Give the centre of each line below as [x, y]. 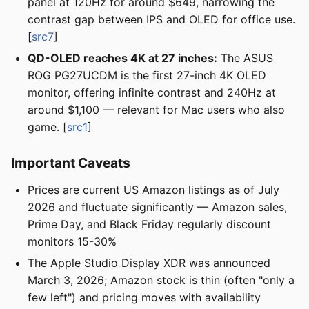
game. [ [47, 127]
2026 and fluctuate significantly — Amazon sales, [157, 207]
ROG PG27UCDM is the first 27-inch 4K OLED [147, 75]
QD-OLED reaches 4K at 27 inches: [122, 58]
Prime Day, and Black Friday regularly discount [149, 224]
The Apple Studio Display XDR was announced [149, 263]
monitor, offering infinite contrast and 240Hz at [152, 92]
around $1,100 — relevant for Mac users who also [156, 110]
